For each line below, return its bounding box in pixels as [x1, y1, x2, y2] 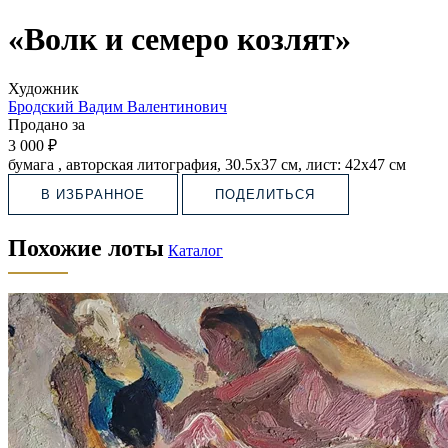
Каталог [168, 241, 223, 259]
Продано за [8, 115, 85, 133]
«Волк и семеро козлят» [8, 21, 351, 58]
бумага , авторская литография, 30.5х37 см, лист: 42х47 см [8, 155, 406, 173]
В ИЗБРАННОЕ [41, 186, 146, 202]
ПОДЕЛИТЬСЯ [215, 186, 316, 202]
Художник [8, 79, 79, 97]
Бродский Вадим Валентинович [8, 97, 227, 115]
